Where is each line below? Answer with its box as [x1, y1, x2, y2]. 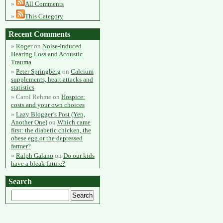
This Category [25, 12, 63, 20]
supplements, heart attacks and [11, 76, 93, 83]
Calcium [71, 68, 94, 75]
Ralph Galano [16, 152, 53, 159]
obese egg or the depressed [11, 134, 83, 142]
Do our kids [63, 152, 95, 159]
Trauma [11, 58, 31, 66]
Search [8, 177, 32, 186]
